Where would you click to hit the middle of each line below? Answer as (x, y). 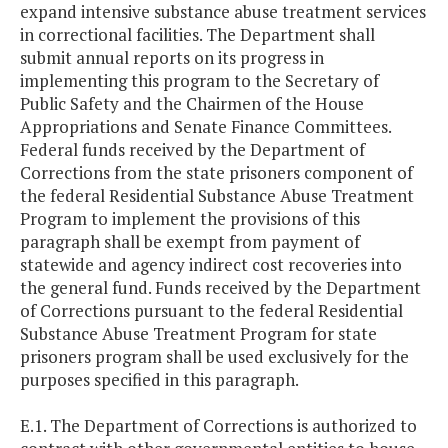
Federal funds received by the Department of (192, 150)
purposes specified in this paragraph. (159, 380)
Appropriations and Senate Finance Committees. (205, 127)
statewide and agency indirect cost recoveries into (211, 265)
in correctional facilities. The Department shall (197, 35)
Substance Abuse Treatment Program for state (198, 334)
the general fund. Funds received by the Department (220, 288)
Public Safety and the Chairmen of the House (192, 104)
